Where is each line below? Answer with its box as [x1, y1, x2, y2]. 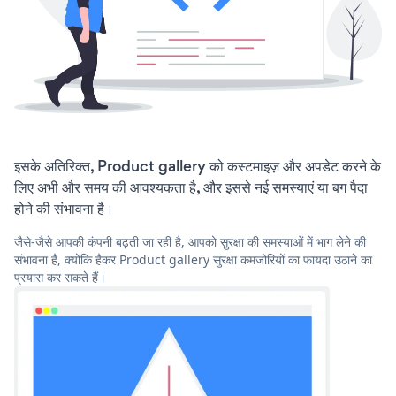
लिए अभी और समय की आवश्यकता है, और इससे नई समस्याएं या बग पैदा [14, 177, 368, 199]
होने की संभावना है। [14, 198, 114, 220]
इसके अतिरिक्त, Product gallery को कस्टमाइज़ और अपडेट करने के [14, 156, 381, 178]
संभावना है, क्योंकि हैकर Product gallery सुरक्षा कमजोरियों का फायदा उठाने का [14, 251, 372, 269]
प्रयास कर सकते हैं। [14, 269, 106, 286]
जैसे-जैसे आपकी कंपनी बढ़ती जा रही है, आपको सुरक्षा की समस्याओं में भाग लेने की [14, 233, 366, 251]
